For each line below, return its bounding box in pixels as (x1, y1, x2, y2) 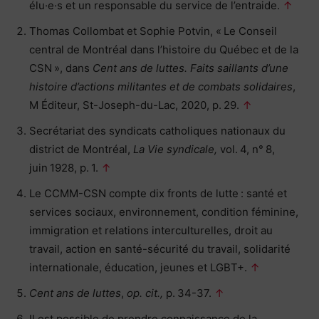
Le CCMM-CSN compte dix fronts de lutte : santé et (29, 187, 287, 201)
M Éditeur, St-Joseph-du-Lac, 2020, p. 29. (29, 98, 242, 113)
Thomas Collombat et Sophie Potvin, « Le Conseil (29, 24, 277, 38)
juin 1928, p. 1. (29, 161, 101, 175)
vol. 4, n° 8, (217, 142, 275, 157)
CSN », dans (29, 61, 93, 75)
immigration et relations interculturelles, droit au (29, 224, 273, 238)
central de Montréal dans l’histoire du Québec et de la (29, 43, 298, 57)
